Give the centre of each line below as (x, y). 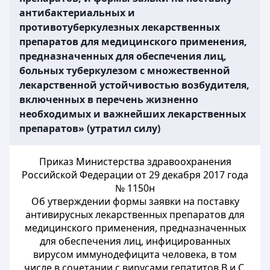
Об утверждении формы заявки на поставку (135, 201)
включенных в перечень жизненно (109, 99)
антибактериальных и (77, 13)
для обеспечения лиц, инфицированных (135, 241)
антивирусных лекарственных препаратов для (135, 215)
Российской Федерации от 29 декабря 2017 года (135, 175)
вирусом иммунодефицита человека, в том (135, 254)
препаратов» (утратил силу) (90, 128)
